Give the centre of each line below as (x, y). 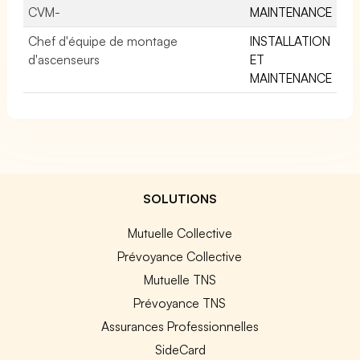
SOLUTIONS (180, 198)
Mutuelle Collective (180, 233)
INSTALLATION (290, 41)
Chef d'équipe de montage (103, 41)
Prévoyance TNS (180, 303)
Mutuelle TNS (180, 279)
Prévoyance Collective (180, 256)
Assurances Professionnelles (180, 326)
